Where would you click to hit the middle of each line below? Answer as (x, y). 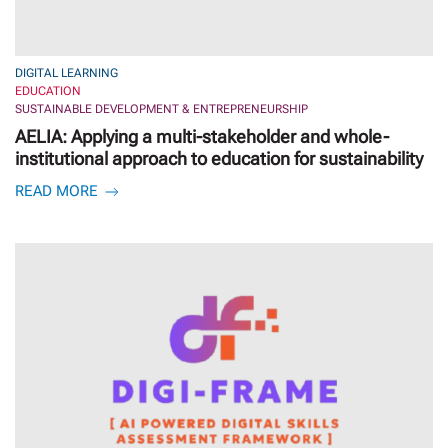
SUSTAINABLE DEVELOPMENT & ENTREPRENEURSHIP (161, 109)
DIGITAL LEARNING (66, 73)
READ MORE (58, 191)
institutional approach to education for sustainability (219, 159)
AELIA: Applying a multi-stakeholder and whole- (202, 137)
